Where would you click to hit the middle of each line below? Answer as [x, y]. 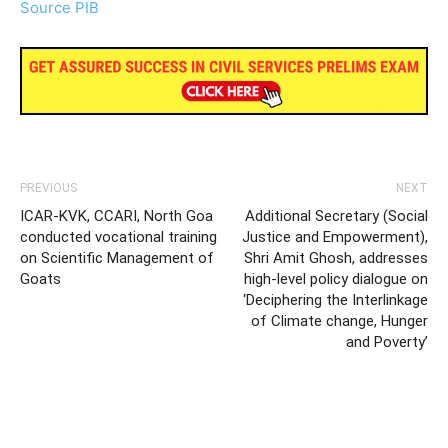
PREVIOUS [48, 187]
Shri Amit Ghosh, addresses [336, 257]
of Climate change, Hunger [339, 320]
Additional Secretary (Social [336, 215]
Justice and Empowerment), [335, 236]
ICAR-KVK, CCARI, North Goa [116, 215]
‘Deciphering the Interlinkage [335, 299]
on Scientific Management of [117, 257]
